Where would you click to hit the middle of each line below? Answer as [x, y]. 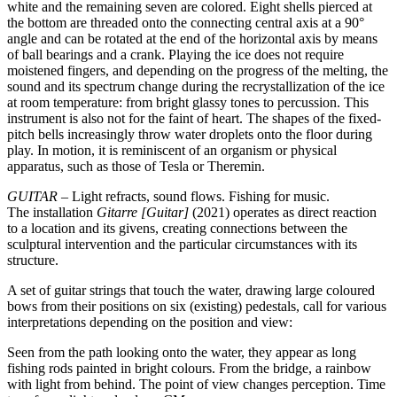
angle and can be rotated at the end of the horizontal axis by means [192, 38]
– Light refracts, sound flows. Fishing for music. [194, 196]
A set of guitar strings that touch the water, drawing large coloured [191, 290]
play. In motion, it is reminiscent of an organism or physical [172, 150]
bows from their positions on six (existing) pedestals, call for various [197, 306]
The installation [52, 212]
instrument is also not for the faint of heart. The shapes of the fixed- [194, 118]
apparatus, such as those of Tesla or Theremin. [136, 166]
